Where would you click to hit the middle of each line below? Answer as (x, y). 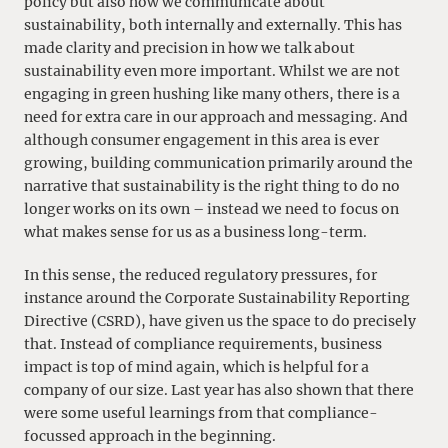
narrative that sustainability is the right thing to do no (212, 186)
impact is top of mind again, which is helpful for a (196, 366)
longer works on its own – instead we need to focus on (211, 209)
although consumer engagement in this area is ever (201, 140)
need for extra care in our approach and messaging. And (216, 117)
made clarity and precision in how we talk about (189, 48)
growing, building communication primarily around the (218, 163)
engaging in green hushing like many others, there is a (212, 94)
